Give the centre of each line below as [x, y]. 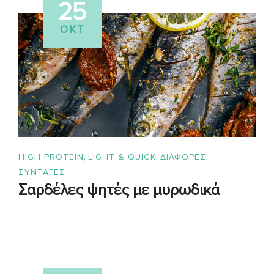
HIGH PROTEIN [51, 157]
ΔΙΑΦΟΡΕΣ [183, 157]
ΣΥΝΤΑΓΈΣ [42, 172]
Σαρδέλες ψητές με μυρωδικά [119, 190]
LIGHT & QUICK [122, 157]
